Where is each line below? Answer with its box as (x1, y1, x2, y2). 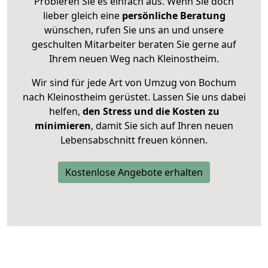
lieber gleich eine (42, 9, 122, 23)
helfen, (48, 105, 80, 118)
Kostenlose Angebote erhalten (65, 166, 203, 179)
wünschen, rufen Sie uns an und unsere (44, 23, 224, 37)
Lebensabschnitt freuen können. (60, 133, 208, 147)
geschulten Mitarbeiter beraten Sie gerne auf (32, 38, 236, 51)
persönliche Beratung (121, 9, 226, 23)
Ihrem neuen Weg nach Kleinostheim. (49, 52, 219, 66)
